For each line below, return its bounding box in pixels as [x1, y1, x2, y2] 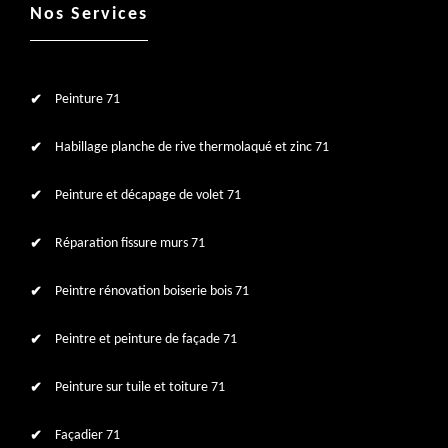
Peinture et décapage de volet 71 [55, 188, 241, 203]
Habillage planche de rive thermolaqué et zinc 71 [55, 140, 329, 155]
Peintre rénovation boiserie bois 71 [55, 284, 249, 299]
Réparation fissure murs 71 [55, 236, 205, 251]
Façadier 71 [55, 428, 120, 443]
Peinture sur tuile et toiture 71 [55, 380, 225, 395]
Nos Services [30, 5, 148, 24]
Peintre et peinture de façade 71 [55, 332, 237, 347]
